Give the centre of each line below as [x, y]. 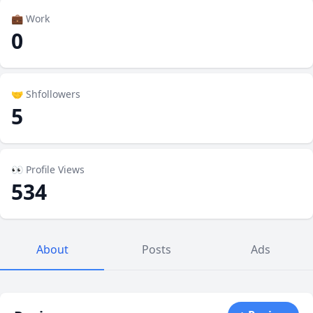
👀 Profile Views [48, 170]
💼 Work [30, 19]
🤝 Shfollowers [46, 94]
